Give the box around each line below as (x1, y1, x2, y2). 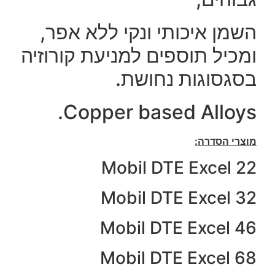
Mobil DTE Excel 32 (101, 187, 257, 208)
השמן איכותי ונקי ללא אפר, (40, 20, 257, 45)
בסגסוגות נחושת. (115, 67, 257, 91)
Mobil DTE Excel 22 (101, 157, 257, 178)
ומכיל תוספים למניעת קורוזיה (21, 44, 257, 68)
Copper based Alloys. (63, 100, 257, 125)
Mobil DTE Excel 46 (100, 217, 257, 238)
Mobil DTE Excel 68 (100, 247, 257, 268)
